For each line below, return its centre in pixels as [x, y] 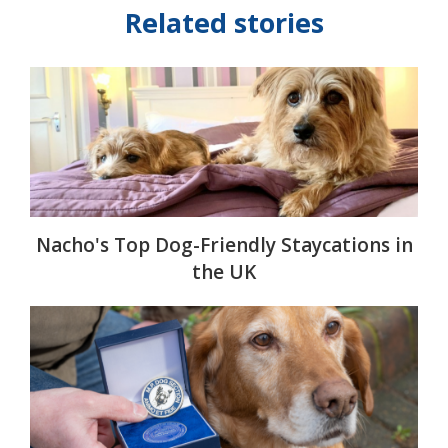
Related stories [224, 23]
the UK [224, 272]
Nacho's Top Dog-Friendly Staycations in [224, 245]
